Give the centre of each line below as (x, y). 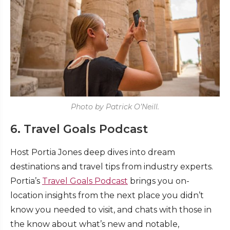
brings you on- (159, 181)
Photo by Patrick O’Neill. (115, 107)
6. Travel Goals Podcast (79, 129)
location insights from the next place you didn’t (107, 196)
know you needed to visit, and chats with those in (111, 210)
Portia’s (26, 181)
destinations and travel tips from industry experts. (112, 167)
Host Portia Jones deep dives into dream (93, 152)
